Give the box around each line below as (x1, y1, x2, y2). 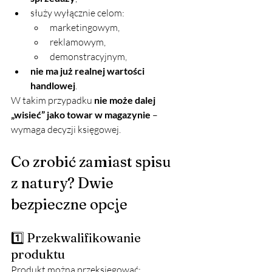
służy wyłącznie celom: (30, 7, 124, 19)
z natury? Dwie (11, 174, 117, 192)
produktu (11, 246, 65, 262)
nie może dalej (94, 94, 157, 106)
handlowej (30, 80, 75, 92)
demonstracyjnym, (50, 50, 127, 63)
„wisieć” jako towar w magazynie (11, 109, 151, 121)
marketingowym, (50, 21, 120, 34)
